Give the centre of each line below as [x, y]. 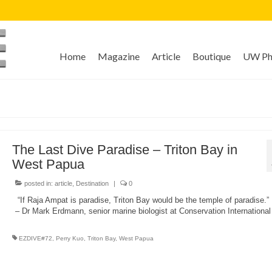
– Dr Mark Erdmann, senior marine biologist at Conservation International [143, 211]
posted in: [38, 184]
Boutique [211, 56]
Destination [92, 184]
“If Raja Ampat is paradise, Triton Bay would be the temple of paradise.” [142, 200]
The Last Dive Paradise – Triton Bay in [124, 150]
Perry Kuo [70, 239]
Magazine [118, 56]
